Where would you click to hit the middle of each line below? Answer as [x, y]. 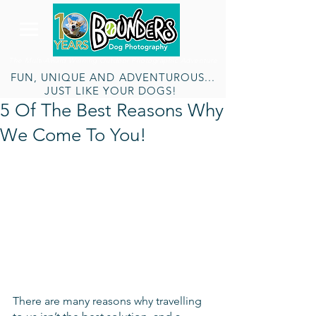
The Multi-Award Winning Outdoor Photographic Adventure [113, 60]
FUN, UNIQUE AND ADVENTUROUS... [113, 77]
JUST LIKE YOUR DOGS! [113, 91]
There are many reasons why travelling [109, 300]
